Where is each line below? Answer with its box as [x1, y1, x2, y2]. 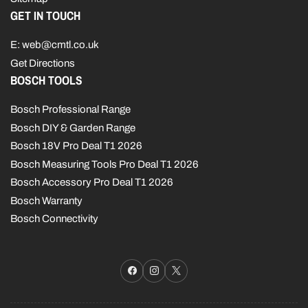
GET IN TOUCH [10, 8, 80, 24]
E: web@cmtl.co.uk [10, 39, 99, 51]
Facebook [131, 264, 178, 276]
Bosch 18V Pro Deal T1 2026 [10, 140, 142, 152]
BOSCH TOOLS [10, 72, 82, 89]
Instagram [153, 264, 199, 276]
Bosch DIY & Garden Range [10, 122, 135, 133]
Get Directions [10, 57, 75, 69]
